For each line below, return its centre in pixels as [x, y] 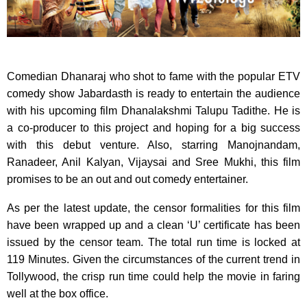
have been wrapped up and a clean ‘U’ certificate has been [153, 225]
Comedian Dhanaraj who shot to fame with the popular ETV [153, 76]
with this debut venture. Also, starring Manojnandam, [153, 145]
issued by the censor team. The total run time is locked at [153, 242]
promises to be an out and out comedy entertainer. [127, 179]
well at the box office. [58, 293]
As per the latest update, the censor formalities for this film [153, 208]
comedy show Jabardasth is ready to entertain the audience [153, 93]
